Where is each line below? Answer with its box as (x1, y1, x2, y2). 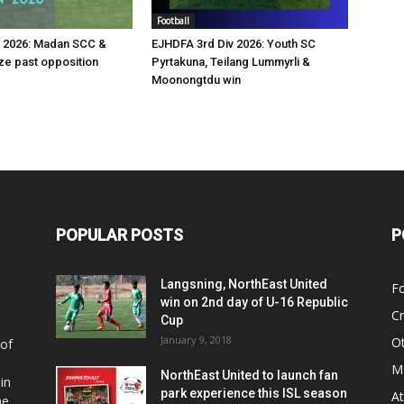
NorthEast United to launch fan (161, 367, 338, 382)
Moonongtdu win (151, 72, 241, 87)
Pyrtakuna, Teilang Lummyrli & (151, 54, 310, 69)
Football (157, 14, 189, 27)
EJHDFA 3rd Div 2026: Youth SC (151, 36, 316, 50)
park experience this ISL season (161, 385, 347, 400)
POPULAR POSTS (56, 225, 183, 244)
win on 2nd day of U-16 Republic (161, 294, 348, 309)
